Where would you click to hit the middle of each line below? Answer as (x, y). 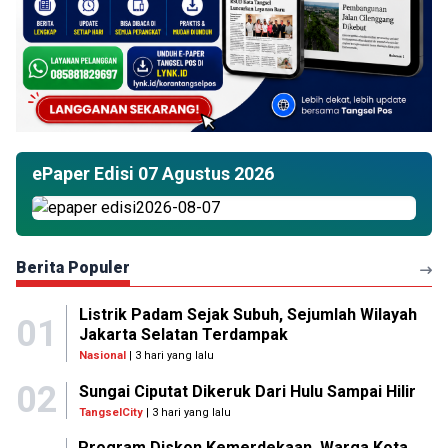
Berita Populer (73, 267)
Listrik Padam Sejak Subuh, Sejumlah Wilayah (247, 314)
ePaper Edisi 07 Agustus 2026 (153, 173)
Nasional (102, 355)
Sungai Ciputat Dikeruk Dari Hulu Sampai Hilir (247, 391)
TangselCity (111, 412)
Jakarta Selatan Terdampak (183, 334)
